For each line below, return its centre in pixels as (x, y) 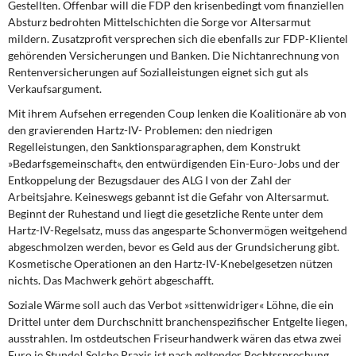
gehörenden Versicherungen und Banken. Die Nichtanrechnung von (174, 55)
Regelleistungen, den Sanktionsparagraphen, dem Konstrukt (154, 147)
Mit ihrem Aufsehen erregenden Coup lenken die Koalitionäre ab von (177, 113)
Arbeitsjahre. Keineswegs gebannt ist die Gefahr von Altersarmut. (168, 197)
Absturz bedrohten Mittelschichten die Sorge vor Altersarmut (159, 22)
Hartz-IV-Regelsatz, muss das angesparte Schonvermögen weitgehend (178, 230)
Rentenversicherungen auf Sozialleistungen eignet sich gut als (158, 72)
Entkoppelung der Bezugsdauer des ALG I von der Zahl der (150, 180)
